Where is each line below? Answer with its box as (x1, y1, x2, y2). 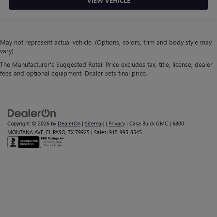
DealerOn (58, 120, 80, 127)
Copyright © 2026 (7, 120, 51, 127)
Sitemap (85, 120, 104, 127)
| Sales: (90, 128, 109, 136)
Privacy (108, 120, 125, 127)
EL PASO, (45, 128, 66, 136)
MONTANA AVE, (7, 128, 45, 136)
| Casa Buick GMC (125, 120, 168, 127)
